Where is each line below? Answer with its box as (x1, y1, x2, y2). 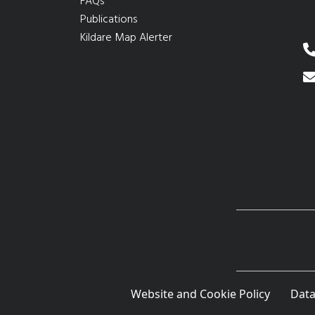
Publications (80, 11, 137, 30)
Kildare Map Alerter (80, 29, 172, 48)
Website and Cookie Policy (131, 286, 270, 302)
